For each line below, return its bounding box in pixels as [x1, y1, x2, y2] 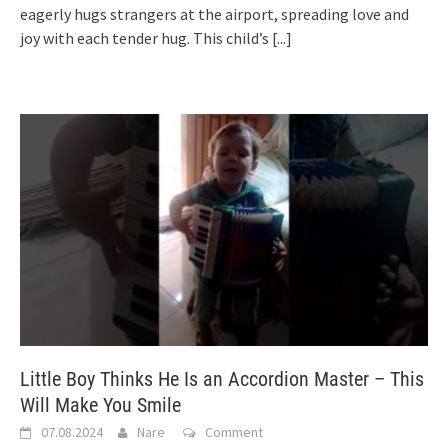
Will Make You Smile [20, 392, 181, 417]
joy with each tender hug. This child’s [20, 28, 272, 49]
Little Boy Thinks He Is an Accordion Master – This [20, 366, 424, 391]
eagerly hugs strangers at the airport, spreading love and [20, 4, 409, 25]
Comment [205, 422, 263, 441]
